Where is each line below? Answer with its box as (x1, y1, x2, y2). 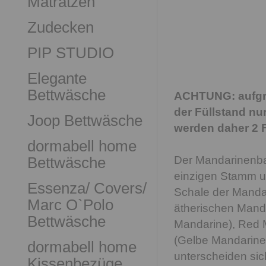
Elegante (27, 69, 87, 87)
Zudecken (27, 18, 94, 36)
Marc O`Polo (27, 196, 113, 214)
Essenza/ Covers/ (27, 179, 147, 197)
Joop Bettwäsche (27, 112, 142, 129)
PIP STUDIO (27, 44, 114, 62)
